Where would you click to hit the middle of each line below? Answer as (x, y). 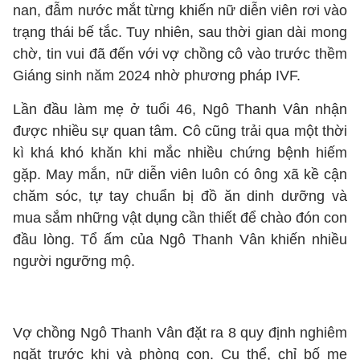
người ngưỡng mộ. (74, 261)
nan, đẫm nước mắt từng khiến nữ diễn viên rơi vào (180, 10)
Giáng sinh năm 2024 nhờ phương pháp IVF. (157, 76)
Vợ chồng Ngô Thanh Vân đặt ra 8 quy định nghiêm (180, 333)
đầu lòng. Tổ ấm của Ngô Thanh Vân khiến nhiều (180, 239)
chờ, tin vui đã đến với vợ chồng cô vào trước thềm (180, 54)
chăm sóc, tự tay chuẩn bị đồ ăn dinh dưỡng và (180, 196)
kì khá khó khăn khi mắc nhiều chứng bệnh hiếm (180, 153)
